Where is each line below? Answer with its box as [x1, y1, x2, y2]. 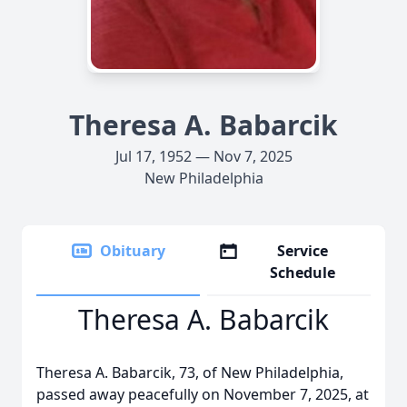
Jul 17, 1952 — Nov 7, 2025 [114, 146, 293, 166]
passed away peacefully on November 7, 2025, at [36, 384, 369, 404]
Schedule [270, 263, 336, 283]
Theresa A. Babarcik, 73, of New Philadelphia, [36, 362, 343, 382]
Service [277, 241, 329, 261]
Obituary [100, 241, 165, 261]
